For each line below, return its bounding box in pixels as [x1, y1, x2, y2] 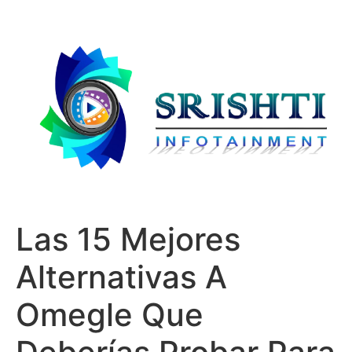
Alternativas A [16, 257, 227, 296]
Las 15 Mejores [16, 219, 240, 258]
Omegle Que [16, 295, 203, 334]
